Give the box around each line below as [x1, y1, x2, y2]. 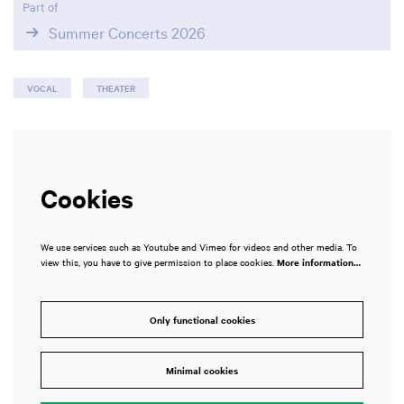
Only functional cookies [149, 313, 255, 327]
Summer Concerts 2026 [48, 22, 206, 43]
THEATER [96, 80, 135, 95]
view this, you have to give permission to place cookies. [41, 254, 277, 269]
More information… [277, 254, 361, 269]
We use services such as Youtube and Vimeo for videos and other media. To [41, 239, 357, 253]
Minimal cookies [166, 363, 238, 378]
